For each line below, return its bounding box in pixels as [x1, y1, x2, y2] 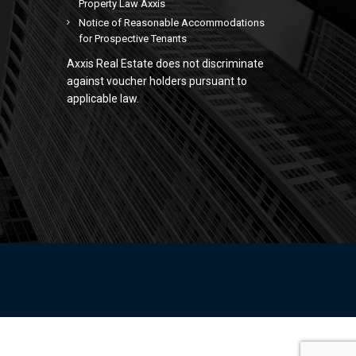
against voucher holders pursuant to [66, 75, 247, 87]
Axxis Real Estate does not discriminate [66, 57, 264, 70]
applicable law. [66, 92, 139, 105]
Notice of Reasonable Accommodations [78, 17, 265, 29]
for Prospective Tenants [78, 33, 187, 44]
